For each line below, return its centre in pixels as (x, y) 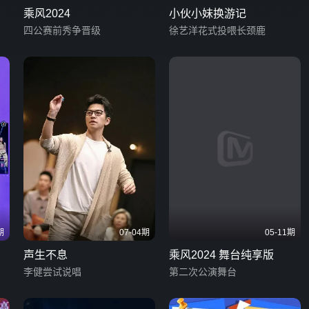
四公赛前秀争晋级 (62, 30)
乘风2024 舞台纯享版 (221, 255)
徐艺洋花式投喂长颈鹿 (217, 30)
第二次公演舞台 (203, 272)
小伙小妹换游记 (208, 13)
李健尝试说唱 (52, 272)
